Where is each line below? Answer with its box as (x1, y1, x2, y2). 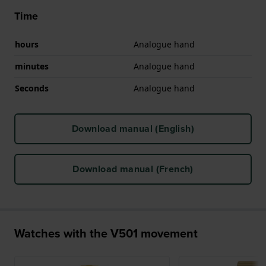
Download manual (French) (72, 161, 194, 176)
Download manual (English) (72, 121, 194, 135)
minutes (15, 60, 49, 72)
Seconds (15, 82, 49, 94)
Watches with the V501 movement (14, 224, 198, 242)
